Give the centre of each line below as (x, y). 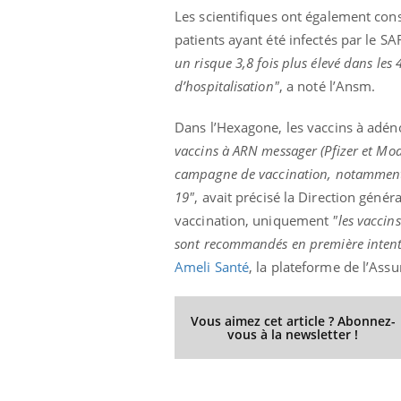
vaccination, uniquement (252, 221)
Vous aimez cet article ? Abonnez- (293, 321)
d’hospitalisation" (227, 86)
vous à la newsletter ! (293, 335)
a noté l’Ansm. (331, 86)
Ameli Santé (212, 267)
